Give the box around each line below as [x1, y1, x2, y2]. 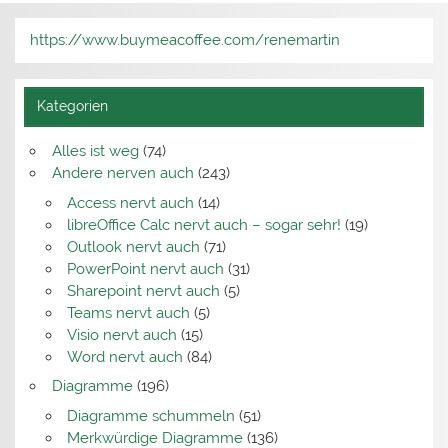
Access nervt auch [66, 193, 194, 212]
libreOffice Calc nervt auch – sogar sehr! [66, 215, 341, 234]
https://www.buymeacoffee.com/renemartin [30, 31, 341, 50]
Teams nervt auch [66, 303, 190, 322]
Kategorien [36, 98, 108, 115]
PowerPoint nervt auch [66, 259, 224, 278]
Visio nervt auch [66, 325, 177, 344]
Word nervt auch [66, 347, 183, 366]
